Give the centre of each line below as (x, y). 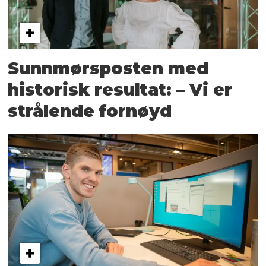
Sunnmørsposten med (108, 68)
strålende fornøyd (90, 111)
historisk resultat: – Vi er (120, 89)
